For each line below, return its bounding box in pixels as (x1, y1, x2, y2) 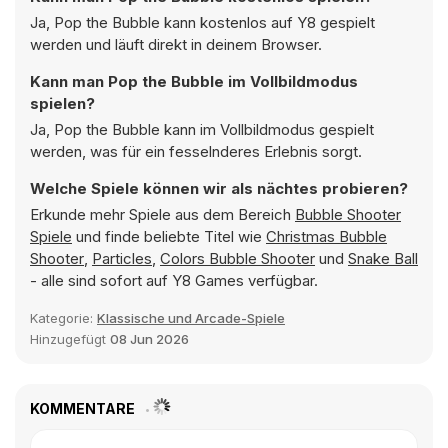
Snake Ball (348, 249, 418, 268)
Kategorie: (30, 310, 97, 326)
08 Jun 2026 (110, 331, 189, 347)
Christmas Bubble (266, 227, 387, 246)
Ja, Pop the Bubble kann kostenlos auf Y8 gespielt (30, 13, 375, 32)
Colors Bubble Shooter (160, 249, 315, 268)
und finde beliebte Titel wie (72, 227, 266, 246)
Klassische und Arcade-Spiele (97, 310, 285, 326)
